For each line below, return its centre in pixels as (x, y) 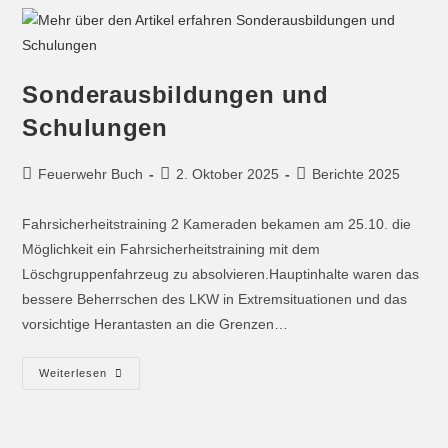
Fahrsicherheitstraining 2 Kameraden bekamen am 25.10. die (217, 223)
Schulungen (95, 127)
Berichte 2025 (356, 173)
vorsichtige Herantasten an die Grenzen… (155, 323)
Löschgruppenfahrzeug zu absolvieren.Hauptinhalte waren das (221, 273)
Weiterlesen (73, 372)
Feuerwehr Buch (91, 173)
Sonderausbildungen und (175, 94)
